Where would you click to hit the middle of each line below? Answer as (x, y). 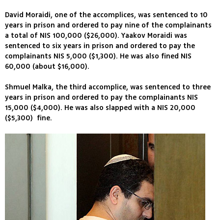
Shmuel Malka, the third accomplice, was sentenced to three (108, 87)
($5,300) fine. (28, 118)
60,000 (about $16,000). (47, 67)
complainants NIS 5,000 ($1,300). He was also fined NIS (98, 56)
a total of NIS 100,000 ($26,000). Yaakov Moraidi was (96, 36)
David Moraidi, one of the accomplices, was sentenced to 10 (106, 15)
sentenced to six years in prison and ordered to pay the (100, 46)
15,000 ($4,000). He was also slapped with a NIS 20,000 (100, 108)
